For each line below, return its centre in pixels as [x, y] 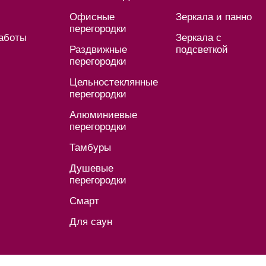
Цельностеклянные [114, 83]
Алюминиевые [103, 115]
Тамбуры [90, 148]
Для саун [91, 222]
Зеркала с [199, 38]
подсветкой [202, 50]
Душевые [91, 169]
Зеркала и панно [214, 17]
